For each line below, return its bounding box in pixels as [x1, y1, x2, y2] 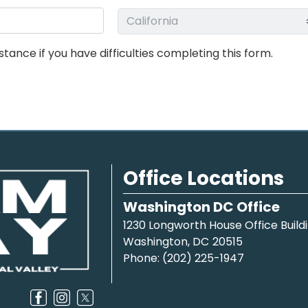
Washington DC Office [123, 197, 280, 217]
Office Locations [123, 165, 284, 192]
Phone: [123, 250, 162, 267]
